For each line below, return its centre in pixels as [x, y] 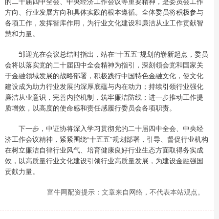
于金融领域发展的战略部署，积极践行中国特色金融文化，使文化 [104, 75]
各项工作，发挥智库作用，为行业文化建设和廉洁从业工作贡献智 [104, 22]
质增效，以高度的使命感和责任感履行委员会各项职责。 [90, 107]
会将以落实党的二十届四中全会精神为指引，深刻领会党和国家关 [104, 64]
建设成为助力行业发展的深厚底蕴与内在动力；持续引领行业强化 [104, 86]
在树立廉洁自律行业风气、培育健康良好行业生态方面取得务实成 [104, 149]
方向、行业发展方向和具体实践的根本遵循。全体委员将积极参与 [104, 11]
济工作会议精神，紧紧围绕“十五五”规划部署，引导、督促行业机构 [107, 139]
